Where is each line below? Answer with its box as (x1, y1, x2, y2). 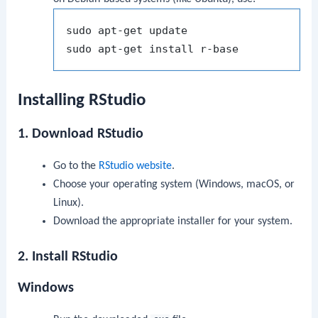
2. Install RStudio (18, 249, 119, 264)
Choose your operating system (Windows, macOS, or (53, 178, 295, 190)
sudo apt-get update (65, 23, 187, 37)
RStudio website (98, 160, 172, 172)
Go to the (53, 160, 99, 172)
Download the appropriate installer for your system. (53, 215, 292, 227)
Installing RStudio (18, 91, 146, 109)
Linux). (53, 197, 84, 209)
